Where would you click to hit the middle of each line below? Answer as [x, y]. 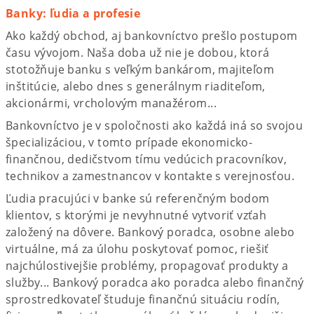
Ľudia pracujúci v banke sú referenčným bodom [138, 198]
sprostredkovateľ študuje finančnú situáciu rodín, [143, 299]
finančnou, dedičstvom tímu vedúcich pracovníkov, [146, 159]
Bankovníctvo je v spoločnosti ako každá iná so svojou [155, 125]
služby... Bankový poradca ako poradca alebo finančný [155, 282]
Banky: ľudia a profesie [73, 13]
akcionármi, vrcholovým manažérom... [111, 103]
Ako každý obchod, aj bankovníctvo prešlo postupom [152, 35]
